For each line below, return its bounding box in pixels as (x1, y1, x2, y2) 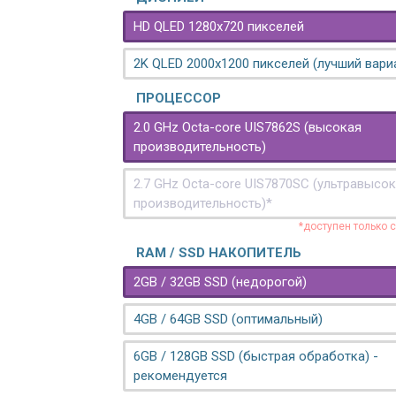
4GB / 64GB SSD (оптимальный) (133, 311, 323, 327)
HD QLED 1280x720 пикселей (133, 19, 304, 34)
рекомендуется (133, 368, 227, 384)
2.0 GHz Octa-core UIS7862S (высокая (133, 119, 362, 135)
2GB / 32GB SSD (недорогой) (133, 274, 307, 290)
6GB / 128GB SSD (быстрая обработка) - (133, 348, 378, 364)
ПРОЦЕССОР (136, 90, 221, 106)
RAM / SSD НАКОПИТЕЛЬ (136, 245, 301, 261)
